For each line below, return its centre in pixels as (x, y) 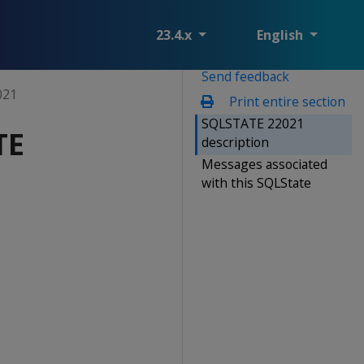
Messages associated (264, 164)
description (235, 142)
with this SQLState (256, 182)
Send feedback (245, 76)
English (282, 35)
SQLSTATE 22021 (253, 123)
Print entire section (285, 101)
